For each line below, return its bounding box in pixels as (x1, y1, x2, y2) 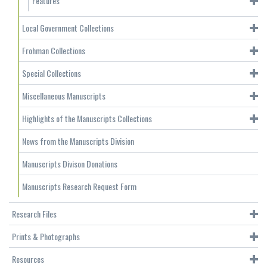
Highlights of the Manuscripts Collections (22, 112, 152, 125)
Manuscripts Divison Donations (22, 157, 117, 170)
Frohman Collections (22, 44, 85, 57)
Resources (12, 253, 44, 266)
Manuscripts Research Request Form (22, 180, 136, 193)
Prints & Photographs (12, 230, 80, 243)
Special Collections (22, 67, 81, 80)
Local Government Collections (22, 21, 114, 35)
